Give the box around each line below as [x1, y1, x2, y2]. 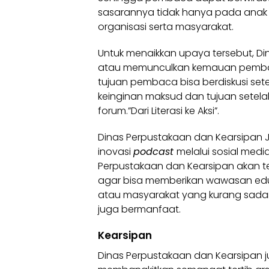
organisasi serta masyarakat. [98, 20, 234, 34]
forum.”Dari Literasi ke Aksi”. [98, 104, 219, 118]
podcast [133, 145, 177, 159]
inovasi [98, 145, 133, 159]
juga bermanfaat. [98, 202, 181, 216]
